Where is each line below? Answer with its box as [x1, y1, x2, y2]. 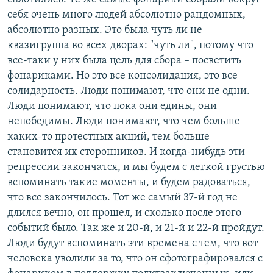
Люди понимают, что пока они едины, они [7, 100, 217, 112]
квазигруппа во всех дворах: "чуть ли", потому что [7, 39, 253, 51]
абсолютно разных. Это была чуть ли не [7, 24, 202, 36]
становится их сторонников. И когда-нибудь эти [7, 146, 245, 158]
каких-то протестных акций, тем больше [7, 130, 210, 143]
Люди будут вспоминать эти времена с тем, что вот [7, 237, 258, 249]
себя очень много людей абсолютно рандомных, [7, 9, 246, 21]
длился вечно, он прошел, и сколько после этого [7, 207, 241, 219]
